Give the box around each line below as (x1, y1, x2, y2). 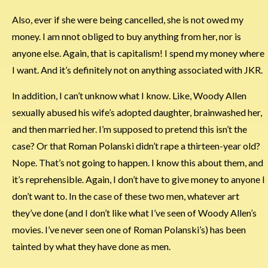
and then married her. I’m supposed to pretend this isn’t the (12, 123, 247, 135)
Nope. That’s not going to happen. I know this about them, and (12, 156, 263, 168)
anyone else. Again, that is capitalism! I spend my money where (12, 47, 264, 59)
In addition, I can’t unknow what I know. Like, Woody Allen (12, 89, 246, 101)
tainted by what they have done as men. (12, 240, 170, 252)
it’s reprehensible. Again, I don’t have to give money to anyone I (12, 173, 265, 185)
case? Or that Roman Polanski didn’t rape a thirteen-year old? (12, 139, 260, 151)
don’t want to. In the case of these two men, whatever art (12, 190, 239, 202)
